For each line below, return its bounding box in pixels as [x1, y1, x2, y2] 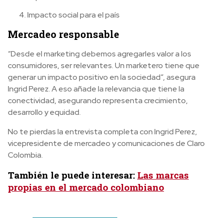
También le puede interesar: [8, 169, 137, 181]
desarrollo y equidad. [8, 107, 81, 117]
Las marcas [137, 169, 189, 181]
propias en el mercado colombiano [8, 181, 164, 193]
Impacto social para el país [27, 10, 120, 20]
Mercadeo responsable [8, 28, 119, 40]
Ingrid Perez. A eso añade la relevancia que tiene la [8, 84, 184, 94]
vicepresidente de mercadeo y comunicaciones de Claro [8, 138, 205, 148]
